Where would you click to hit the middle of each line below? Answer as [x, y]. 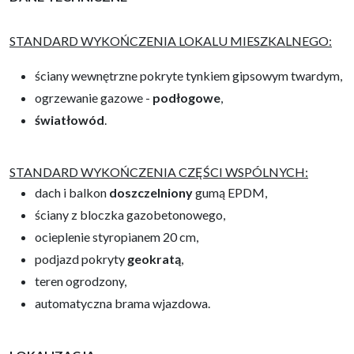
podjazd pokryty [81, 258]
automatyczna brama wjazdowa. [122, 303]
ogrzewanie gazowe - [94, 97]
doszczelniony [151, 192]
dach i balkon [72, 192]
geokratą [154, 258]
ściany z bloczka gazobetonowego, [130, 214]
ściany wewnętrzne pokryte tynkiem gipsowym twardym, [188, 75]
